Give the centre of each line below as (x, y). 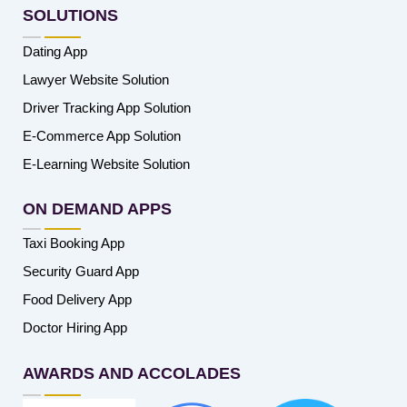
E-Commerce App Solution (102, 135)
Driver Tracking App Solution (107, 107)
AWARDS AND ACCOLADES (132, 373)
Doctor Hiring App (75, 327)
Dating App (55, 51)
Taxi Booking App (74, 243)
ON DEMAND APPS (97, 208)
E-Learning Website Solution (106, 164)
